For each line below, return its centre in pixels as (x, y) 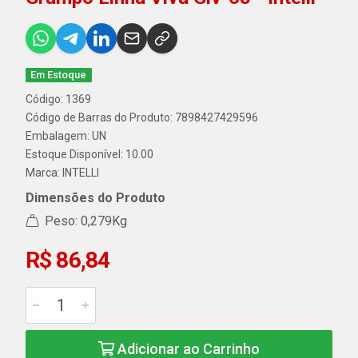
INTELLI (81, 173)
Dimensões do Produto (95, 198)
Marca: (44, 173)
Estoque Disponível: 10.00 (89, 154)
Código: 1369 (58, 99)
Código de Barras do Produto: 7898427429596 (142, 117)
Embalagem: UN (66, 136)
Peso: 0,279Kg (84, 221)
